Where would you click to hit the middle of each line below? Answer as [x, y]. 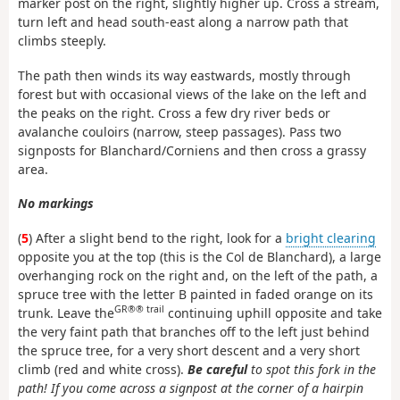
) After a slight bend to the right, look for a [157, 237]
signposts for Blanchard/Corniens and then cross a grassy [192, 150]
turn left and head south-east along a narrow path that [183, 22]
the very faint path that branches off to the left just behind [194, 331]
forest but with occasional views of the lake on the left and [192, 94]
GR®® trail [139, 309]
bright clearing [331, 237]
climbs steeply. [62, 41]
